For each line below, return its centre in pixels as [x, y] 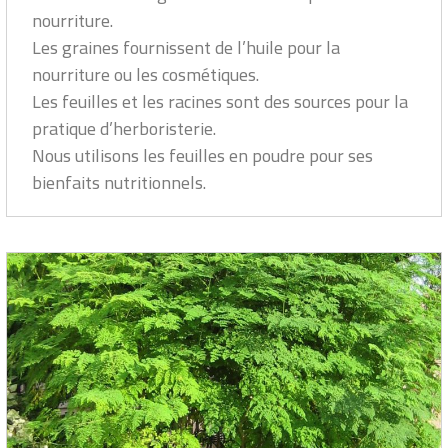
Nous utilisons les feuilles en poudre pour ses [202, 156]
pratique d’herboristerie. [124, 129]
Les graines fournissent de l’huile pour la [186, 48]
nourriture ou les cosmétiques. [145, 75]
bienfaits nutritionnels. [119, 183]
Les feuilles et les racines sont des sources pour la [220, 102]
